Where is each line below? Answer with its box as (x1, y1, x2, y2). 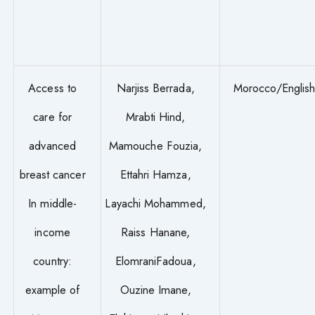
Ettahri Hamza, (120, 165, 191, 183)
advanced (29, 136, 76, 154)
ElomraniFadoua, (115, 252, 196, 269)
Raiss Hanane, (121, 223, 191, 240)
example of (25, 281, 80, 298)
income (34, 223, 70, 240)
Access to (28, 79, 77, 96)
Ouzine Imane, (120, 281, 191, 298)
